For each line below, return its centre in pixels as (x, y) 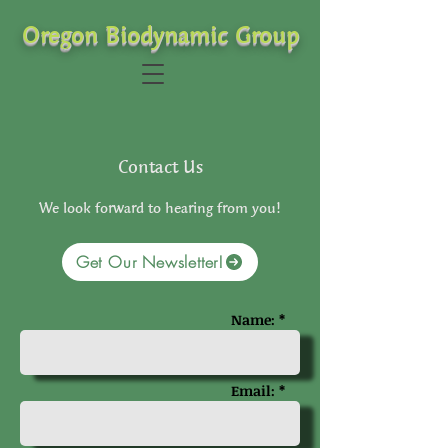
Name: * (258, 319)
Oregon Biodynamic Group (160, 34)
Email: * (258, 390)
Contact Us (160, 166)
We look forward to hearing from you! (160, 207)
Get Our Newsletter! (150, 262)
